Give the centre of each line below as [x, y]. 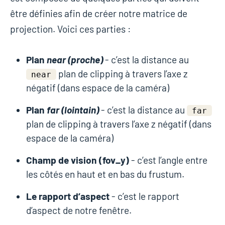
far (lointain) [73, 109]
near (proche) [75, 59]
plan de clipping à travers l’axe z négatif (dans [119, 124]
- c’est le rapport [144, 196]
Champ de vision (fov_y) [78, 160]
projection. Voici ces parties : [71, 29]
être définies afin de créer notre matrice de [99, 13]
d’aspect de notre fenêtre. [79, 210]
